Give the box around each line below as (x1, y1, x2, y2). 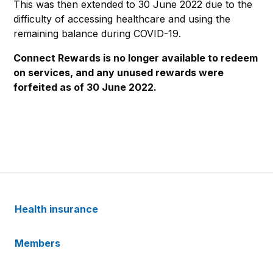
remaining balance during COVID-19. (13, 27, 181, 40)
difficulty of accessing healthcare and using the (13, 12, 230, 25)
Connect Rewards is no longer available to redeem (13, 51, 258, 64)
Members (15, 237, 63, 250)
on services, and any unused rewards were (13, 66, 224, 79)
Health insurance (15, 203, 101, 216)
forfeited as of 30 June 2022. (13, 80, 157, 93)
